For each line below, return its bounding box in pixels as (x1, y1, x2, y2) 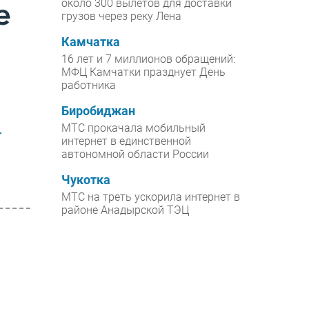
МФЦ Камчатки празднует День (61, 66, 226, 79)
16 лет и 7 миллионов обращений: (61, 52, 236, 66)
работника (61, 79, 117, 92)
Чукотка (61, 173, 111, 188)
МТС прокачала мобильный (61, 121, 206, 135)
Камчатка (61, 35, 121, 50)
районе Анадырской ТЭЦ (61, 203, 190, 217)
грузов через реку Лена (61, 10, 182, 23)
